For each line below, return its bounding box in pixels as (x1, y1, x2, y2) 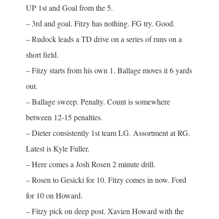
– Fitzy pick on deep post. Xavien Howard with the (25, 205, 184, 216)
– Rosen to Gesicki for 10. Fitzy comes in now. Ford (25, 174, 186, 185)
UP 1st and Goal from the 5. (25, 2, 113, 13)
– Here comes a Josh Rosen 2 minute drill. (25, 158, 155, 169)
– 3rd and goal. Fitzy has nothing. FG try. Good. (25, 18, 175, 28)
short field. (25, 49, 59, 60)
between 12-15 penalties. (25, 111, 103, 122)
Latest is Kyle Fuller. (25, 143, 89, 153)
